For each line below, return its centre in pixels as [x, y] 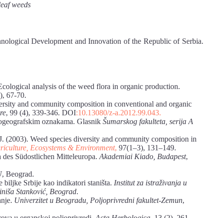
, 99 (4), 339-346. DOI [41, 112]
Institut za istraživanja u [150, 182]
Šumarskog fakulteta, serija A [148, 121]
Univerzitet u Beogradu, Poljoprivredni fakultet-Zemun [98, 200]
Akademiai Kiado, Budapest [143, 156]
